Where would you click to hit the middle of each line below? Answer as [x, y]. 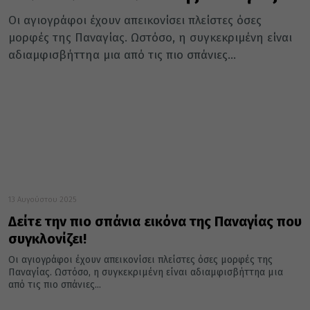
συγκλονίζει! [47, 239]
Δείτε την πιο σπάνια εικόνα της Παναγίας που [155, 222]
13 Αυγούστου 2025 [42, 200]
